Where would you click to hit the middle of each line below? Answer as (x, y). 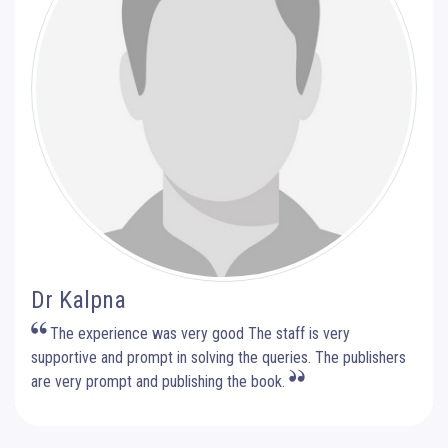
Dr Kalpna (78, 299)
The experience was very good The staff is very (198, 333)
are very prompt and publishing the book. (160, 381)
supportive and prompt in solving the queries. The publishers (218, 357)
